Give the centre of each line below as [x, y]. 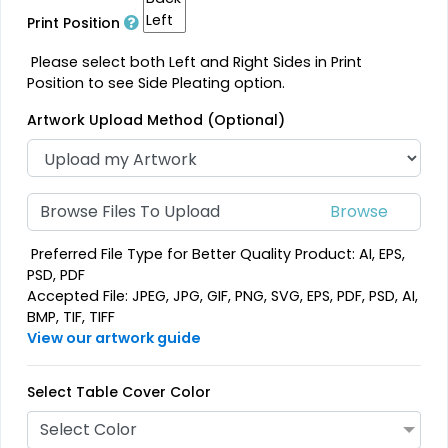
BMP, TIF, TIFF [71, 316]
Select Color [89, 429]
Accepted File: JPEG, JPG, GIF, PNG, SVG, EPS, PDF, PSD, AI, [223, 295]
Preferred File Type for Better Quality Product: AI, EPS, [216, 253]
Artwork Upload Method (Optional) [156, 120]
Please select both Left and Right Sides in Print [195, 62]
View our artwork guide [114, 337]
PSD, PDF [56, 274]
